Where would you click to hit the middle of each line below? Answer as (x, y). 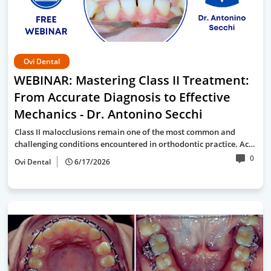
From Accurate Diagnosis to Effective (122, 97)
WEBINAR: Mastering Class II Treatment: (132, 80)
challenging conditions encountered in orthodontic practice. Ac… (135, 144)
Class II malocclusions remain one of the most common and (125, 132)
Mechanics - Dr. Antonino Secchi (108, 114)
